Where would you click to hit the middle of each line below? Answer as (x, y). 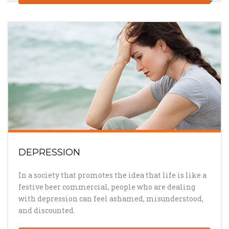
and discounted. (47, 211)
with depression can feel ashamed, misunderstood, (111, 199)
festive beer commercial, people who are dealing (107, 187)
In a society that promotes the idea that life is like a (112, 175)
